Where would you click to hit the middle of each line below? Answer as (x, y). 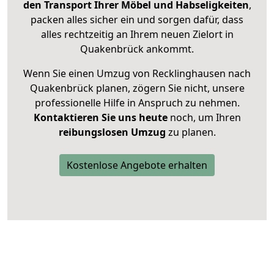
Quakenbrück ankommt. (137, 49)
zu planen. (191, 132)
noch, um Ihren (204, 118)
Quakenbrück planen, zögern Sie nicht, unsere (137, 88)
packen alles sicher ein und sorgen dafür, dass (137, 20)
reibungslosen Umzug (112, 132)
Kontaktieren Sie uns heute (100, 118)
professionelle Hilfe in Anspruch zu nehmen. (137, 103)
